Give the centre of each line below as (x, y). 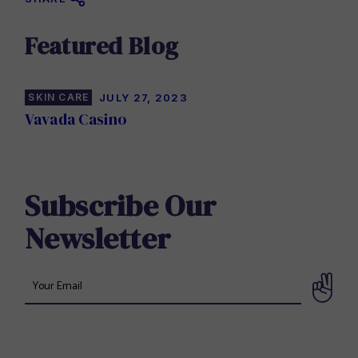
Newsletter (98, 238)
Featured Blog (102, 46)
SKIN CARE (59, 97)
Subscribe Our (121, 205)
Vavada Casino (76, 119)
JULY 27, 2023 (144, 97)
